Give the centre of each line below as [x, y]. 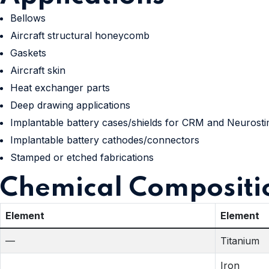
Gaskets [28, 53]
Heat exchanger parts [60, 87]
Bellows [28, 18]
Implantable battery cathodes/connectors [105, 140]
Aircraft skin [38, 70]
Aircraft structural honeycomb [80, 35]
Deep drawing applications [70, 105]
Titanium [240, 240]
